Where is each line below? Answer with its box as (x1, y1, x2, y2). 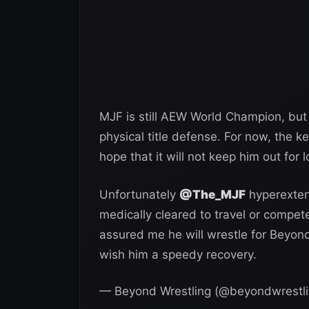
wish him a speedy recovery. (99, 247, 257, 261)
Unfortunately (99, 187, 179, 201)
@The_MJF (179, 187, 246, 201)
